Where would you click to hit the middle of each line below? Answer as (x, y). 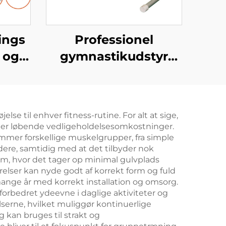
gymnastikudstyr (114, 56)
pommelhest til (114, 90)
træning (114, 106)
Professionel (114, 40)
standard (114, 73)
